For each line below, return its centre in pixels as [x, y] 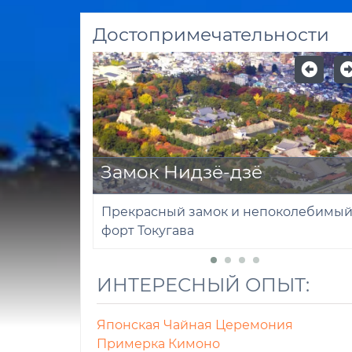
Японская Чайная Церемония [195, 325]
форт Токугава [148, 231]
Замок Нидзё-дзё [181, 172]
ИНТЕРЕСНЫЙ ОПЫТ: [205, 285]
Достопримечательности [211, 35]
